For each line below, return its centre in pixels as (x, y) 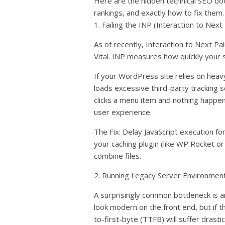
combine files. (118, 156)
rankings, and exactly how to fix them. (159, 13)
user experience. (123, 112)
